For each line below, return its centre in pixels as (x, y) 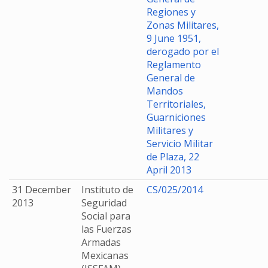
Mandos (165, 91)
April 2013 (169, 170)
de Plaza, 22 (173, 157)
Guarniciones (176, 117)
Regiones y (171, 12)
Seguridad (104, 203)
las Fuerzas (106, 229)
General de (171, 78)
